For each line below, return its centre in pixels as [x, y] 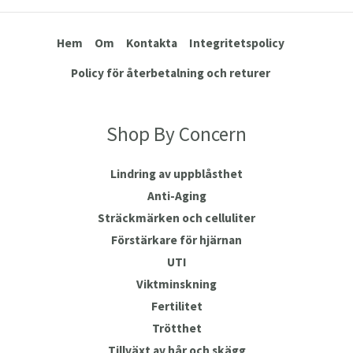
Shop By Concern [176, 134]
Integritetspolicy [237, 43]
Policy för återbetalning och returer [171, 72]
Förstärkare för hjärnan [176, 240]
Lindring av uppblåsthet [176, 173]
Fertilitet [176, 306]
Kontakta [152, 43]
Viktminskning [176, 284]
